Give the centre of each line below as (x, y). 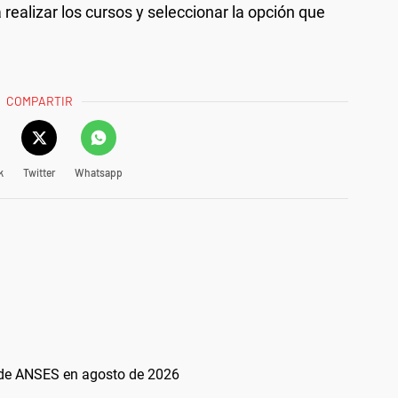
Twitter (39, 172)
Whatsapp (98, 172)
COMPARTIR (40, 100)
